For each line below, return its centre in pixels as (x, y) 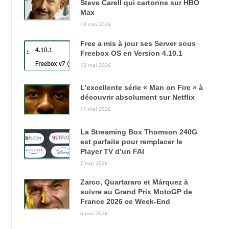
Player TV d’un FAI (112, 151)
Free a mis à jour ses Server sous (138, 43)
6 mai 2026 (94, 213)
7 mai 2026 (94, 163)
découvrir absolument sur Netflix (137, 97)
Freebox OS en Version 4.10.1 (131, 53)
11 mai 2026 (95, 109)
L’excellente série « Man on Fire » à (141, 88)
